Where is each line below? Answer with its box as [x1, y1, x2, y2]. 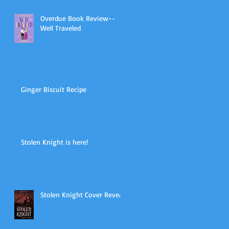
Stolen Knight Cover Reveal [40, 190, 124, 199]
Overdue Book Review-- [40, 13, 116, 22]
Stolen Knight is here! [21, 137, 88, 146]
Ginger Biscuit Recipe [21, 84, 86, 94]
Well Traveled [40, 23, 81, 32]
